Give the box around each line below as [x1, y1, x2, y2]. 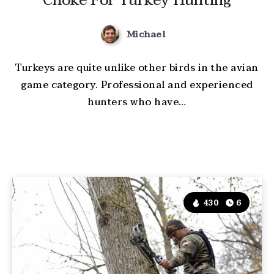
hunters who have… [87, 94, 187, 111]
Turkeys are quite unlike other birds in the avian [15, 59, 259, 77]
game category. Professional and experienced [21, 76, 253, 94]
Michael [126, 26, 166, 42]
